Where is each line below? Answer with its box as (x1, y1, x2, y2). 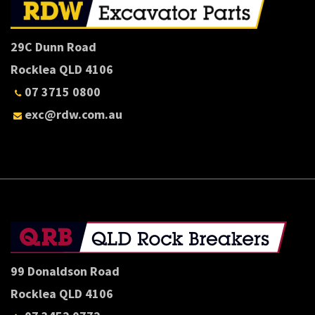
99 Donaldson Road (11, 262, 120, 279)
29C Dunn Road (11, 38, 96, 55)
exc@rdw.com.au (25, 105, 122, 122)
